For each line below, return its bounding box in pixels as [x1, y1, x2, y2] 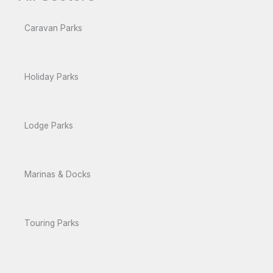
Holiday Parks [24, 72, 79, 82]
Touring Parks [24, 218, 79, 229]
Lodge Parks [24, 121, 73, 131]
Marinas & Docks [24, 169, 91, 180]
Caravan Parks [24, 23, 82, 34]
